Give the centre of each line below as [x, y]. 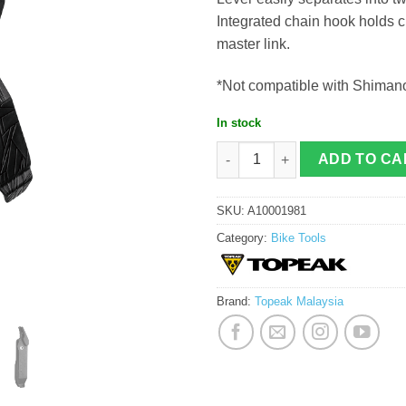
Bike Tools [299, 238]
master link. [253, 44]
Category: [244, 238]
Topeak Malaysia [299, 302]
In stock [239, 122]
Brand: [236, 302]
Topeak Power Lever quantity [290, 149]
